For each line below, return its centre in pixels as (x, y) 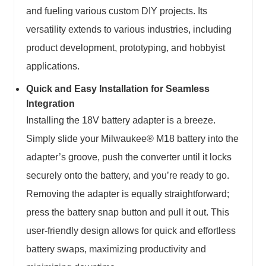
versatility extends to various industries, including (129, 29)
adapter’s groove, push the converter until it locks (129, 157)
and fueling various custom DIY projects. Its (116, 11)
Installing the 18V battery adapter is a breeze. (121, 120)
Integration (50, 103)
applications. (53, 66)
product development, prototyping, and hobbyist (125, 47)
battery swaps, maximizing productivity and (116, 249)
